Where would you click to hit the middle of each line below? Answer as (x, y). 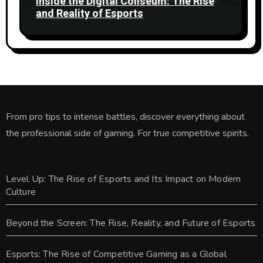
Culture (21, 192)
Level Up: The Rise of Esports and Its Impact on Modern (123, 179)
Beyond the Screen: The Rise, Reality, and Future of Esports (131, 223)
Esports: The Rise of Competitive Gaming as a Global (116, 254)
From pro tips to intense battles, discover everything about (125, 117)
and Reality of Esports (89, 14)
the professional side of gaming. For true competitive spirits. (127, 133)
